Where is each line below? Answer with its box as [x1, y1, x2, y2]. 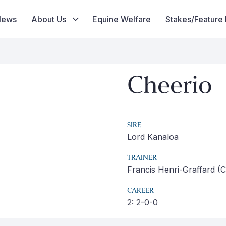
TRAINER [127, 154, 157, 162]
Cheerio [127, 75, 212, 99]
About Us [31, 14, 66, 24]
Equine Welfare [92, 14, 151, 24]
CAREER [127, 187, 154, 195]
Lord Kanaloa [127, 132, 179, 142]
